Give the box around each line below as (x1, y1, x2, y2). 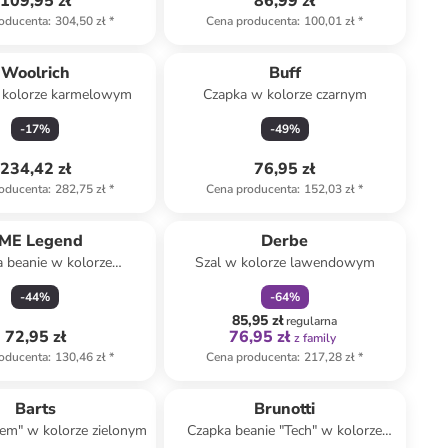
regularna (286, 313, 338, 329)
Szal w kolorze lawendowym (194, 253, 375, 272)
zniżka (257, 205, 292, 221)
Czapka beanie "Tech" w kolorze (187, 421, 383, 440)
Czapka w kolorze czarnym (202, 85, 367, 104)
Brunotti (254, 398, 316, 420)
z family (294, 330, 337, 346)
